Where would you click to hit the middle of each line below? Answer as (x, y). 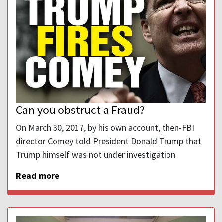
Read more (38, 175)
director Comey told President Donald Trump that (109, 141)
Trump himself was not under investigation (96, 154)
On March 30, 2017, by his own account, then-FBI (105, 127)
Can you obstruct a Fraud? (80, 110)
